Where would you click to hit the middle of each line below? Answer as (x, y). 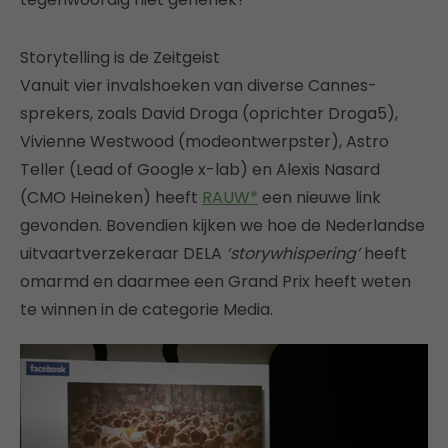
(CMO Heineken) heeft (111, 197)
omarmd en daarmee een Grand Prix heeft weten (215, 281)
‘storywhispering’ (293, 253)
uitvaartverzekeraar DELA (123, 253)
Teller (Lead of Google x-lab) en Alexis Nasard (200, 169)
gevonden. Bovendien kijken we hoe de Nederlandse (222, 225)
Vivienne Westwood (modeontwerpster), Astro (204, 141)
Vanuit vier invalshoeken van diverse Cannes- (198, 85)
